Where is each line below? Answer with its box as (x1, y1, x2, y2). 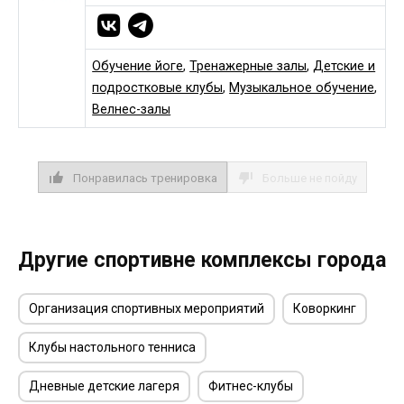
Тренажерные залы (189, 59, 308, 75)
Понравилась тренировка (72, 170, 217, 185)
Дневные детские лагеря (29, 379, 179, 394)
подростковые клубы (92, 80, 224, 96)
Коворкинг (293, 300, 357, 316)
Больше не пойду (262, 170, 357, 185)
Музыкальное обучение (229, 80, 375, 96)
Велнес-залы (92, 102, 171, 118)
